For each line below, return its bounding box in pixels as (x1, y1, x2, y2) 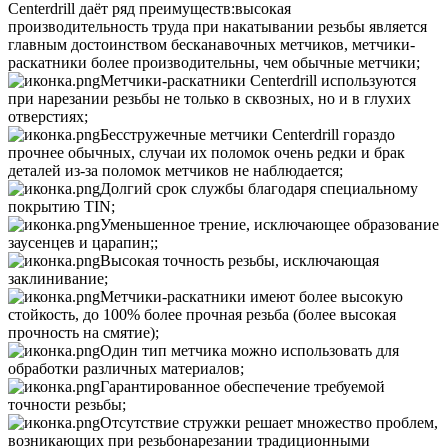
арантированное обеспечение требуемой (109, 378, 385, 396)
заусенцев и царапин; (8, 234, 154, 252)
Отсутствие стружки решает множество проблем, (100, 414, 438, 432)
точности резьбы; (8, 396, 126, 414)
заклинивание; (8, 270, 108, 288)
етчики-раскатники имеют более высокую (114, 288, 403, 306)
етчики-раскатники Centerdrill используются (114, 72, 416, 90)
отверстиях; (8, 108, 88, 126)
